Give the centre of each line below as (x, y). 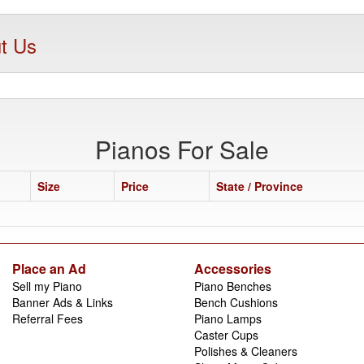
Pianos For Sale (182, 149)
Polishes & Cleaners (246, 351)
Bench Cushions (236, 302)
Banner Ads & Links (63, 302)
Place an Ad (49, 268)
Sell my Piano (47, 286)
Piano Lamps (228, 318)
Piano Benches (233, 286)
